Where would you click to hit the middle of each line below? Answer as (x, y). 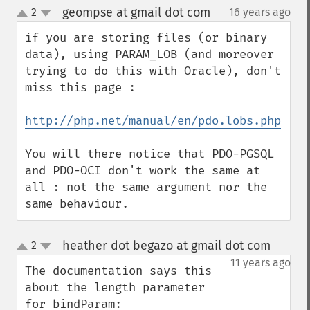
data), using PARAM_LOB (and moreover (149, 54)
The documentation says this (118, 271)
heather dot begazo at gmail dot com (166, 246)
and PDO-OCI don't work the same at (143, 171)
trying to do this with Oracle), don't (153, 71)
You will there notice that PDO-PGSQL (149, 154)
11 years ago (261, 263)
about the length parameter (115, 288)
